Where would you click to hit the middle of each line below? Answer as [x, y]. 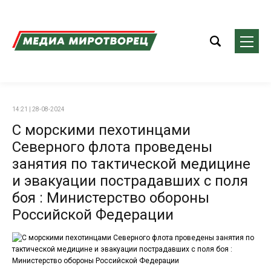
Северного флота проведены [112, 147]
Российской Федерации [93, 215]
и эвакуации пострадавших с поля [130, 181]
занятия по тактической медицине [131, 164]
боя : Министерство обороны [111, 198]
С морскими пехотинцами [101, 130]
